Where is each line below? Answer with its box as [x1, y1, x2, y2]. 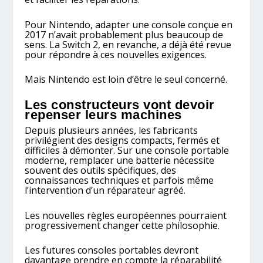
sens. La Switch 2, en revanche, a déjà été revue [25, 38, 232, 51]
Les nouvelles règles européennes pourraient [25, 208, 227, 222]
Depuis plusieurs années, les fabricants [25, 124, 198, 137]
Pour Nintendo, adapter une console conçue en [25, 18, 233, 31]
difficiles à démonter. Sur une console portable [25, 144, 230, 157]
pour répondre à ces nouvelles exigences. [25, 48, 207, 61]
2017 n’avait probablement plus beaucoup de [25, 28, 224, 41]
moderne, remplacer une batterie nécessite [25, 154, 215, 167]
